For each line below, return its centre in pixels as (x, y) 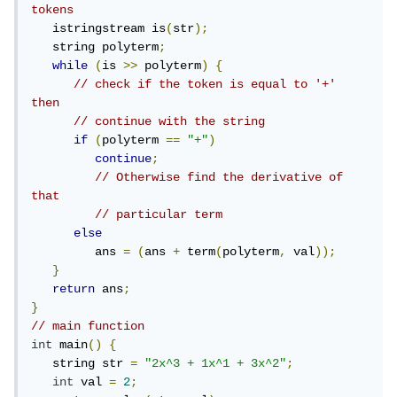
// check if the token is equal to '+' (208, 85)
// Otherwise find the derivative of (222, 178)
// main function (91, 327)
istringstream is (113, 29)
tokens (56, 10)
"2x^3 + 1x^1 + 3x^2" (219, 364)
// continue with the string (173, 122)
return (77, 289)
